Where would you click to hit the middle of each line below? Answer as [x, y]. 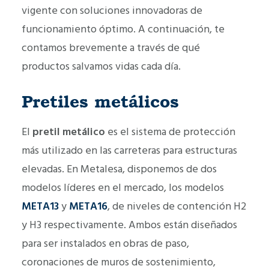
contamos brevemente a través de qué [111, 47]
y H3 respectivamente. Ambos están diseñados [129, 225]
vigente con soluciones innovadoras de [112, 10]
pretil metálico [69, 131]
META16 [87, 206]
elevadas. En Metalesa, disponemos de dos [119, 169]
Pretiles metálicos [100, 101]
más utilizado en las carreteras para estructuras [129, 150]
